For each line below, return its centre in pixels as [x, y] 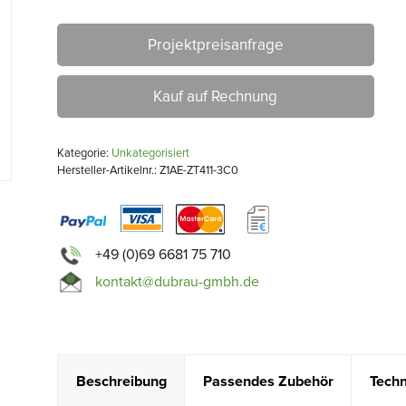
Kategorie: [84, 153]
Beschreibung [121, 382]
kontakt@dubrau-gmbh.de [177, 281]
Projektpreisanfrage [215, 45]
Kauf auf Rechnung [216, 97]
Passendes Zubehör [268, 382]
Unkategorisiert [150, 153]
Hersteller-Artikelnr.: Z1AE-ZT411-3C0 [147, 170]
